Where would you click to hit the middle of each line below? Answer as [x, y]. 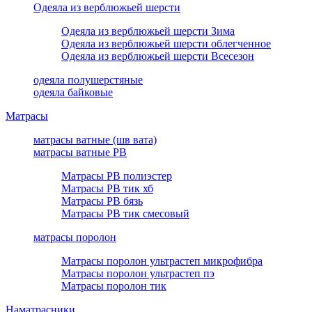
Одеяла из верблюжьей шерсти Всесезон [158, 56]
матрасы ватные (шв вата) [95, 139]
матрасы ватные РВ [80, 152]
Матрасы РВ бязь [102, 201]
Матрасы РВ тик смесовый [125, 213]
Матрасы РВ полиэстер [117, 175]
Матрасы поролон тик [114, 286]
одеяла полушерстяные [88, 79]
